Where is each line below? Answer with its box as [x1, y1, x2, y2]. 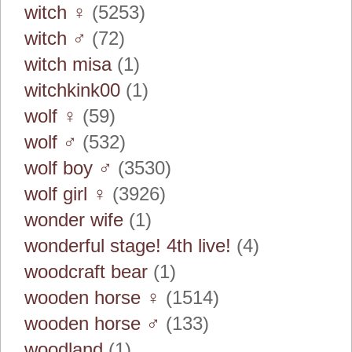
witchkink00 [24, 79, 120, 101]
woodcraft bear [24, 261, 148, 282]
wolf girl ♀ [24, 183, 107, 204]
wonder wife [24, 209, 123, 230]
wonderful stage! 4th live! [24, 235, 231, 256]
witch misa [24, 53, 112, 75]
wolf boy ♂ [24, 157, 112, 178]
